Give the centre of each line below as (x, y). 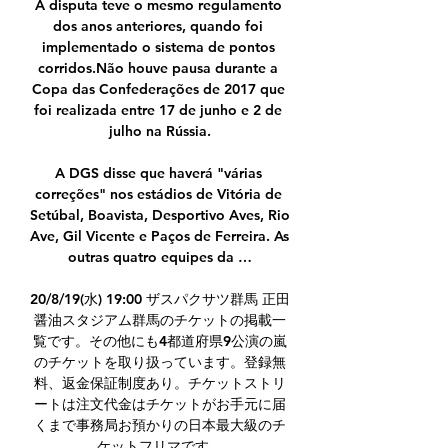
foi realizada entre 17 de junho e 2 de (158, 110)
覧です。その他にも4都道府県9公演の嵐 (160, 341)
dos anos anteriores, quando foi (158, 26)
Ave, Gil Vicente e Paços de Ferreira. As (159, 236)
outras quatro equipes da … (160, 257)
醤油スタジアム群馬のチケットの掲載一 (160, 320)
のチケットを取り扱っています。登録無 (160, 362)
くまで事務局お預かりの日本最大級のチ (160, 425)
